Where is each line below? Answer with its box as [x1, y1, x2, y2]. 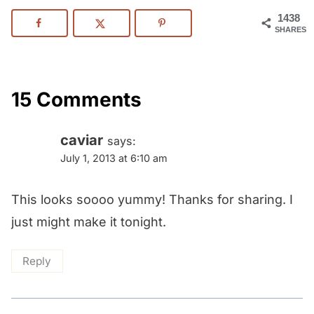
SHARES [275, 25, 306, 34]
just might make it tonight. [11, 214, 166, 229]
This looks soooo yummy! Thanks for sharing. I [11, 192, 293, 207]
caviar [60, 131, 103, 149]
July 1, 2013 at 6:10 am [60, 152, 168, 165]
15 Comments [11, 88, 142, 112]
